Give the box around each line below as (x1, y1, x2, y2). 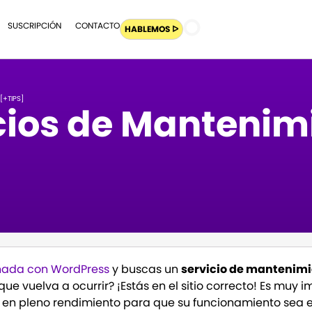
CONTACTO (75, 19, 120, 31)
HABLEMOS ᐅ (124, 23, 178, 35)
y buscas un (109, 261, 182, 278)
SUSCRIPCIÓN (7, 19, 61, 31)
